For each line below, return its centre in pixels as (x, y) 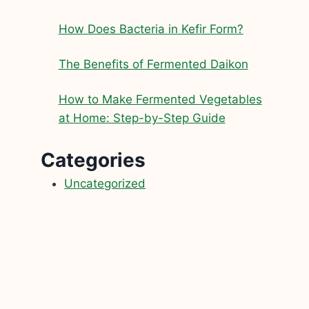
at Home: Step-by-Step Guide (142, 118)
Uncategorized (105, 183)
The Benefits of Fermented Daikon (153, 64)
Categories (93, 160)
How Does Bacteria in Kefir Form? (151, 29)
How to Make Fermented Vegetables (160, 100)
